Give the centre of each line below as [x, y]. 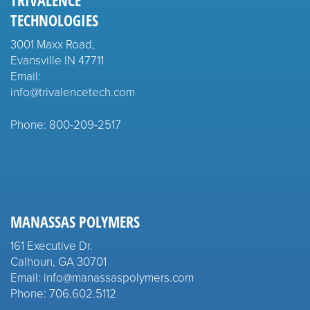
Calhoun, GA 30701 [58, 261]
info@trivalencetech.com [73, 91]
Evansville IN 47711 [57, 60]
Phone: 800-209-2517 [66, 124]
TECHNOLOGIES [54, 20]
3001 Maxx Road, [53, 44]
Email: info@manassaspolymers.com [102, 277]
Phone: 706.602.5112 [63, 293]
